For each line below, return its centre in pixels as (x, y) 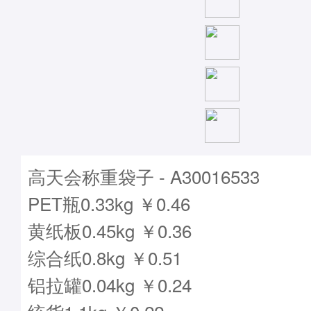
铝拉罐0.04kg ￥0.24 (110, 284)
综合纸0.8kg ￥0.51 (105, 257)
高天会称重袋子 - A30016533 (144, 176)
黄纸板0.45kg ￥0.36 (110, 230)
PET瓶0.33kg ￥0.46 (109, 203)
